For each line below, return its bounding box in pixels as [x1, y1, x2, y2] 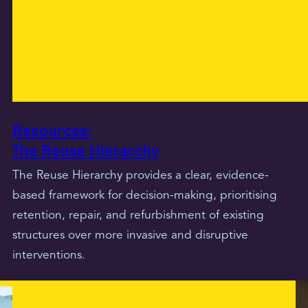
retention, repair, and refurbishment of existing [12, 209, 264, 221]
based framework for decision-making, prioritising [12, 189, 277, 201]
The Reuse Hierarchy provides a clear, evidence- [12, 169, 269, 181]
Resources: [12, 124, 91, 140]
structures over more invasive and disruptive [12, 229, 248, 241]
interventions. [12, 249, 85, 261]
